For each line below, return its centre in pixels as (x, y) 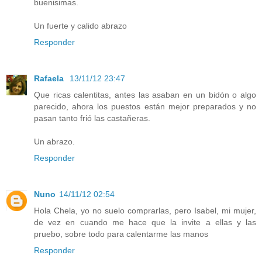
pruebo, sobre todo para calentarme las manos (121, 234)
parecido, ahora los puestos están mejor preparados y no (145, 106)
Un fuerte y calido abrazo (80, 25)
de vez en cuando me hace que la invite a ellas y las (145, 222)
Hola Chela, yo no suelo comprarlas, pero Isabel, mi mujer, (145, 210)
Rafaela (50, 78)
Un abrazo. (54, 141)
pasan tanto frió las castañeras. (92, 118)
